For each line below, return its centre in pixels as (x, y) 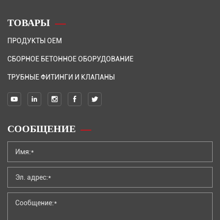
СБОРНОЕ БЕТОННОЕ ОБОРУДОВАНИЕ (70, 58)
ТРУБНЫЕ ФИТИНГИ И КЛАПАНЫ (61, 77)
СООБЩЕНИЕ (41, 128)
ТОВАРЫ (29, 22)
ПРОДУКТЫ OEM (35, 40)
